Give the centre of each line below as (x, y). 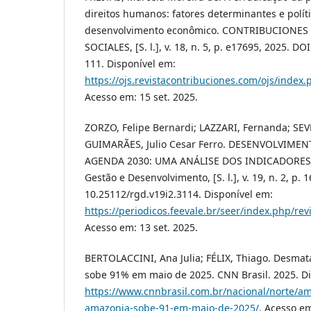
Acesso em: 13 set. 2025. (141, 227)
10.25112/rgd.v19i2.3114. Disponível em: (179, 194)
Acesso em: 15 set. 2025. (141, 96)
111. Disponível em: (130, 63)
